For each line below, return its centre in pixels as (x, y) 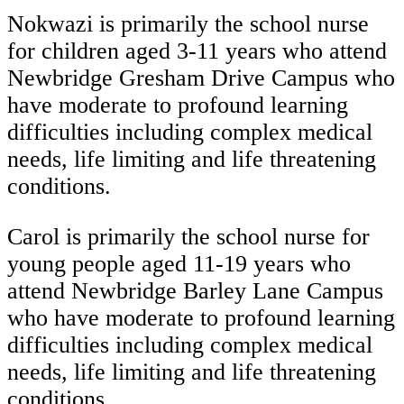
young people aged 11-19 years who (179, 263)
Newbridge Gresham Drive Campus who (201, 78)
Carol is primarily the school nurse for (188, 236)
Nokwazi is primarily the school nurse (188, 24)
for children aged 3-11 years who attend (197, 51)
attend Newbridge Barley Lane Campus (195, 290)
